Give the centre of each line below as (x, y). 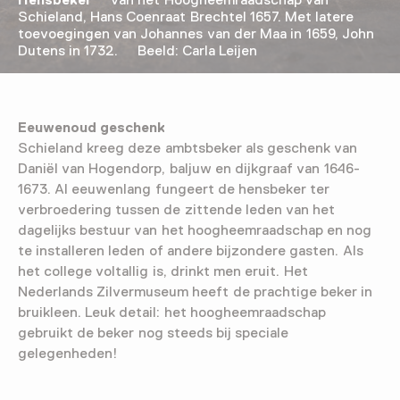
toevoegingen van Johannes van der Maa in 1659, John (196, 34)
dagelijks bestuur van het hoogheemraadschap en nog (195, 231)
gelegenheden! (68, 354)
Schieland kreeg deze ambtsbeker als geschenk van (188, 149)
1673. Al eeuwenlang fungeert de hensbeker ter (174, 190)
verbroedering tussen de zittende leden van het (177, 210)
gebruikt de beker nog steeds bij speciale (154, 333)
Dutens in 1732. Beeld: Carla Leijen (138, 51)
